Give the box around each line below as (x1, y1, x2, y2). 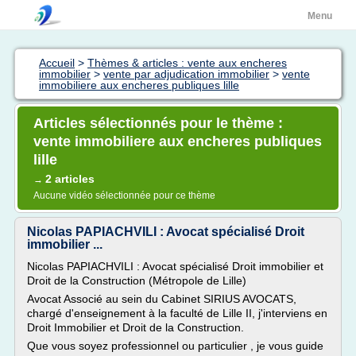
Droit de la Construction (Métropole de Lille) (27, 274, 246, 287)
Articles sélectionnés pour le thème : (33, 115, 283, 131)
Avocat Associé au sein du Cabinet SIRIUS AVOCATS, (27, 292, 296, 305)
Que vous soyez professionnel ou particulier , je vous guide (27, 339, 323, 352)
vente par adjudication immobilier (103, 68, 269, 80)
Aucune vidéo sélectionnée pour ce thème (33, 190, 215, 201)
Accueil (39, 56, 75, 69)
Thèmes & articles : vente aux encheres (87, 56, 287, 69)
